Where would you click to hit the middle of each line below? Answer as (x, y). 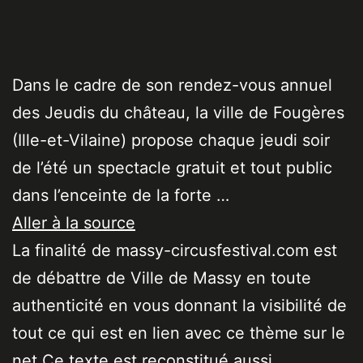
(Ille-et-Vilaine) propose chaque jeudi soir (171, 141)
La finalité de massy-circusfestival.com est (175, 251)
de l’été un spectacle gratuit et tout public (172, 168)
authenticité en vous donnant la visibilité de (179, 306)
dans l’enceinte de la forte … (121, 196)
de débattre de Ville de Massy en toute (162, 278)
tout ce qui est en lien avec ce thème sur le (179, 333)
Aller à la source (74, 223)
